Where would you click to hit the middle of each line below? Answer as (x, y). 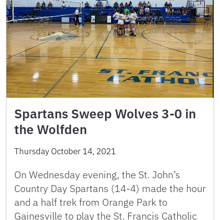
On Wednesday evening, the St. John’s (97, 174)
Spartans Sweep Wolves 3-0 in (105, 113)
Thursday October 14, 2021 (65, 151)
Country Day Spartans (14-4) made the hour (110, 188)
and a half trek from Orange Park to (91, 202)
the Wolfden (51, 129)
